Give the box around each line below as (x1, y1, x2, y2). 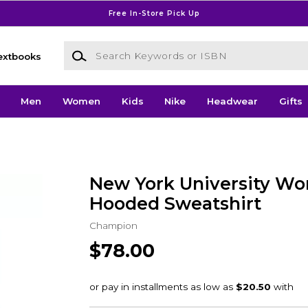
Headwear (207, 96, 258, 107)
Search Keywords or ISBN (63, 42, 186, 54)
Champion (89, 219, 137, 231)
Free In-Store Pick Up (108, 8, 200, 18)
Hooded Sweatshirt (89, 192, 261, 214)
